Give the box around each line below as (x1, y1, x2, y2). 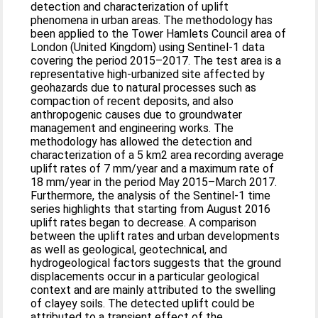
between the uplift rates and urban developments (31, 229, 280, 243)
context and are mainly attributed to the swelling (31, 283, 276, 297)
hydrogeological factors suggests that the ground (31, 256, 282, 270)
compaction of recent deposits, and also (31, 94, 234, 108)
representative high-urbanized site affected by (31, 67, 265, 81)
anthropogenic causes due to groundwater (31, 108, 243, 121)
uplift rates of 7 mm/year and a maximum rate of (31, 162, 275, 175)
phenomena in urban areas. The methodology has (31, 13, 273, 27)
